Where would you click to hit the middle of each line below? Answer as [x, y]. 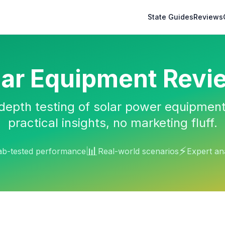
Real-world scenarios [138, 151]
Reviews [208, 17]
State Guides [171, 17]
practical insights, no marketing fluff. [113, 123]
